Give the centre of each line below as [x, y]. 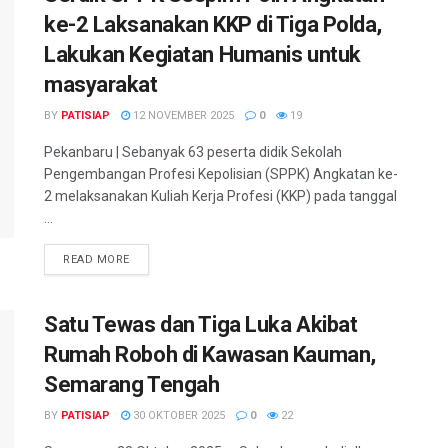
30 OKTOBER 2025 [177, 416]
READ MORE [96, 260]
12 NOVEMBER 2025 [182, 116]
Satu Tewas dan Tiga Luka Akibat [201, 325]
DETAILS [152, 259]
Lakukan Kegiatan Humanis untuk [202, 55]
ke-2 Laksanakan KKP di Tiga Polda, [213, 25]
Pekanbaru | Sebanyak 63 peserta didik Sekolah [193, 152]
